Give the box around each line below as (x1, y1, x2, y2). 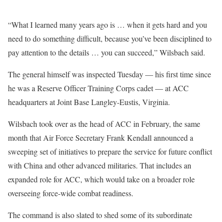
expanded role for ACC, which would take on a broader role (8, 173, 195, 184)
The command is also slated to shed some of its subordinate (8, 209, 192, 220)
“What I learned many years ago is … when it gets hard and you (8, 19, 207, 30)
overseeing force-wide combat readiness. (8, 187, 133, 198)
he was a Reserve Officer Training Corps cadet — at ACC (8, 82, 189, 93)
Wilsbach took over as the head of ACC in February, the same (8, 118, 200, 129)
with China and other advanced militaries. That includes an (8, 160, 191, 170)
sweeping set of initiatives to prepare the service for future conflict (8, 146, 212, 157)
